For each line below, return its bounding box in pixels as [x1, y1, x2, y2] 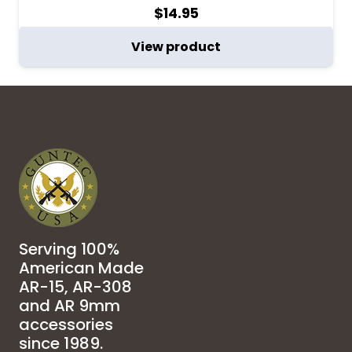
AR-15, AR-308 [19, 276, 132, 299]
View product [131, 38, 221, 57]
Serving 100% [19, 238, 119, 261]
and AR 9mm [19, 295, 120, 317]
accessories [19, 313, 113, 336]
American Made [19, 257, 144, 280]
